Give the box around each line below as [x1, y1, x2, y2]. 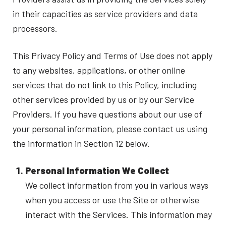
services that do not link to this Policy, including [13, 79, 197, 90]
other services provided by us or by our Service [13, 93, 194, 105]
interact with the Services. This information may [25, 208, 212, 220]
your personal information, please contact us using [13, 123, 207, 134]
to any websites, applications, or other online [13, 64, 185, 76]
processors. [13, 22, 58, 34]
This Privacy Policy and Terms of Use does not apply [13, 49, 212, 61]
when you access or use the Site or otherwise [25, 194, 199, 205]
